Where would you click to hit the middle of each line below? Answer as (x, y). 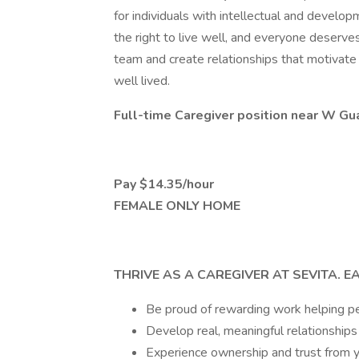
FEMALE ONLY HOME (177, 206)
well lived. (142, 81)
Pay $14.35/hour (165, 184)
